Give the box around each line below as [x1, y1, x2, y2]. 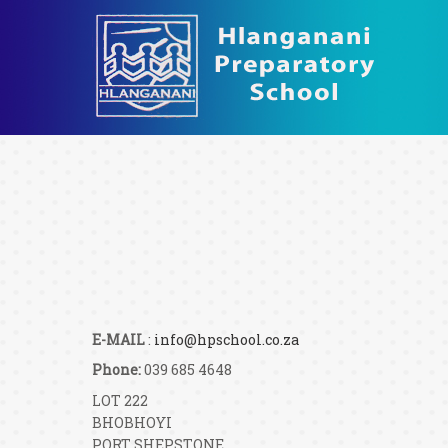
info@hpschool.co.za [154, 330, 299, 349]
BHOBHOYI [92, 412, 172, 432]
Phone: [92, 360, 141, 380]
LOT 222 [92, 390, 148, 410]
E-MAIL [92, 330, 145, 349]
